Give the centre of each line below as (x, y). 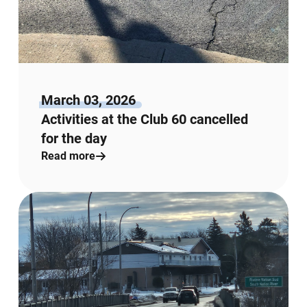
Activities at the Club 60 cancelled (145, 119)
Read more (69, 156)
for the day (74, 138)
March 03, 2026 (89, 100)
